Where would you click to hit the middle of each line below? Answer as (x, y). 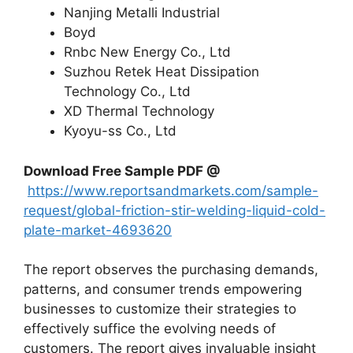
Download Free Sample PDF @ (122, 171)
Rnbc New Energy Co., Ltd (147, 52)
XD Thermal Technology (139, 111)
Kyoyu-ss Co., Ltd (120, 131)
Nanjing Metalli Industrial (142, 13)
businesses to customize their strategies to (160, 309)
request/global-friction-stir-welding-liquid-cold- (175, 210)
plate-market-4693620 (98, 230)
